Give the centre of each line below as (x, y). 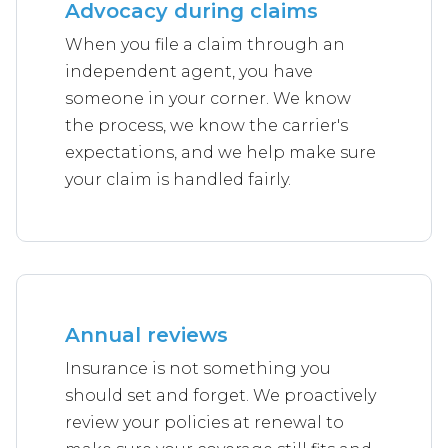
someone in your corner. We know (208, 98)
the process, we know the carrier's (206, 125)
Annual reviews (146, 334)
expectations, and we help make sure (220, 152)
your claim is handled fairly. (178, 179)
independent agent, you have (189, 71)
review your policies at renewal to (204, 422)
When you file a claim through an (205, 44)
